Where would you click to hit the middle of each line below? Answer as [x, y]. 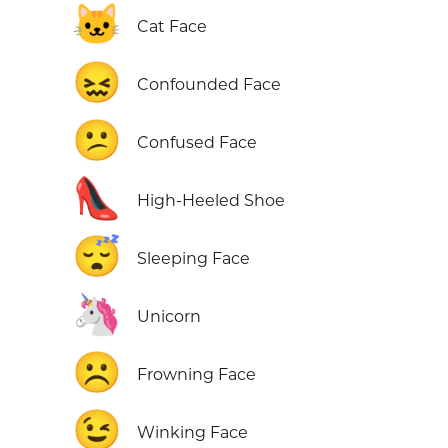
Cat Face [172, 27]
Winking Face [192, 433]
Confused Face [197, 143]
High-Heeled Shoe [211, 201]
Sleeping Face [193, 259]
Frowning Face [196, 375]
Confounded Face [209, 85]
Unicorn [169, 317]
